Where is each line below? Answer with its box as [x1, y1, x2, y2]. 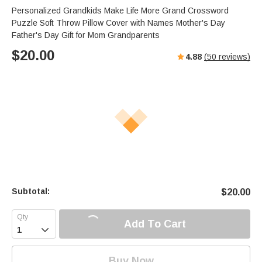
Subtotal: [12, 187, 50, 196]
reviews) [216, 52, 250, 62]
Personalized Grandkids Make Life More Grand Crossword [12, 6, 229, 16]
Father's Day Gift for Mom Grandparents [12, 30, 160, 40]
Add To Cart [123, 218, 186, 230]
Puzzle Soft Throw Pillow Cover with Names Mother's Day [12, 18, 225, 28]
